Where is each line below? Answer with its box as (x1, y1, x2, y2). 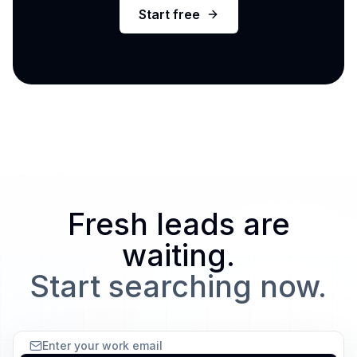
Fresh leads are (67, 206, 290, 242)
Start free (138, 6, 200, 22)
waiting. (122, 237, 235, 273)
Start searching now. (30, 269, 327, 304)
